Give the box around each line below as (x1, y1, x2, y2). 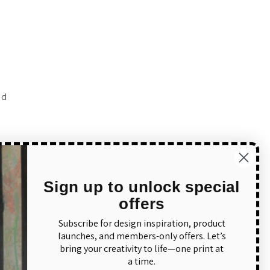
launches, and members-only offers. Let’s (56, 230, 225, 242)
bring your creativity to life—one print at (58, 242, 222, 255)
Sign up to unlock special (42, 178, 239, 196)
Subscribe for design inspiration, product (57, 217, 224, 230)
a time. (127, 255, 154, 268)
